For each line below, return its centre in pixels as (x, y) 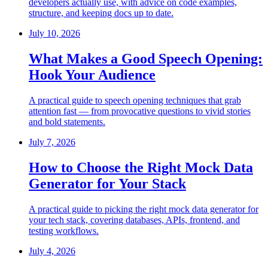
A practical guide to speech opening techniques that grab (135, 100)
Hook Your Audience (92, 75)
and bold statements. (67, 122)
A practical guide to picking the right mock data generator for (144, 209)
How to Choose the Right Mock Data (141, 167)
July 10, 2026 (54, 33)
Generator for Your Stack (107, 183)
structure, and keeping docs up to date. (101, 13)
